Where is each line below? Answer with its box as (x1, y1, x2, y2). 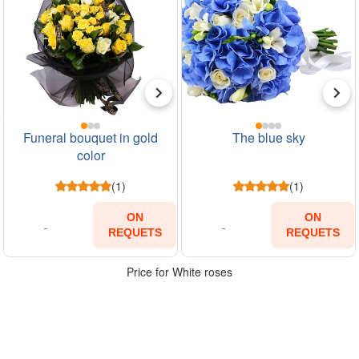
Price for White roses (127, 263, 232, 280)
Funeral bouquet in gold (23, 127, 158, 147)
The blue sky (232, 127, 305, 147)
